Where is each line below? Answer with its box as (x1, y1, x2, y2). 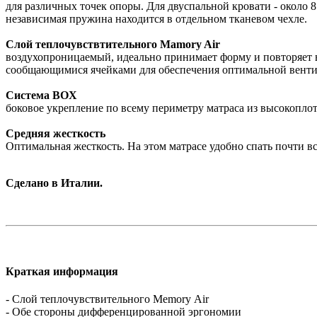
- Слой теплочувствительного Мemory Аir (6, 293, 209, 306)
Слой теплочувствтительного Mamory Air (6, 38, 220, 50)
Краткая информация (6, 265, 118, 278)
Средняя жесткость (6, 127, 105, 139)
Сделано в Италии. (6, 176, 103, 189)
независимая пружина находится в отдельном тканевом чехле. (6, 12, 307, 25)
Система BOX (6, 88, 77, 101)
